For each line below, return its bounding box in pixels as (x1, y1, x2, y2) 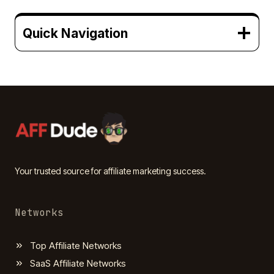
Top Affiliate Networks (30, 239, 122, 251)
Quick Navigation (23, 25, 128, 41)
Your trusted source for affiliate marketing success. (15, 165, 206, 176)
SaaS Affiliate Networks (30, 257, 126, 269)
